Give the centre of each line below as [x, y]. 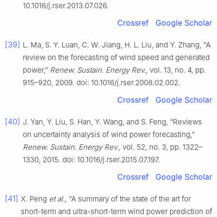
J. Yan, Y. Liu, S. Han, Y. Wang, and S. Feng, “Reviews [112, 122]
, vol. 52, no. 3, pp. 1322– [161, 147]
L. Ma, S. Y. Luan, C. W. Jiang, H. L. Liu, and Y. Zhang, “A [117, 45]
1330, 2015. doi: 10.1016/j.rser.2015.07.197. [91, 159]
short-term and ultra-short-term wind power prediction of [116, 211]
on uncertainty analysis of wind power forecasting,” [109, 134]
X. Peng [35, 199]
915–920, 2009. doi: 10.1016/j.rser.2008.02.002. [101, 82]
